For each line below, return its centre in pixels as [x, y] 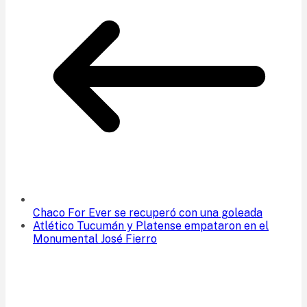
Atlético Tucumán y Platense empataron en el [151, 225]
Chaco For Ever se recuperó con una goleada [148, 212]
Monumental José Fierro [95, 238]
